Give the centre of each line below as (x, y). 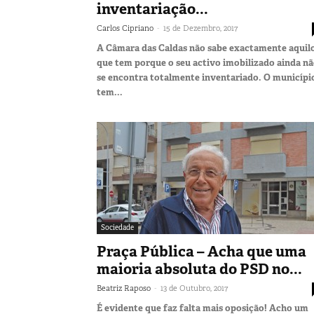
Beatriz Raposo (124, 288)
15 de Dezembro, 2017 (200, 28)
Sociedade (117, 227)
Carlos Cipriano (125, 28)
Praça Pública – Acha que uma (202, 251)
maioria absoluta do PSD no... (199, 269)
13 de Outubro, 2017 (194, 288)
